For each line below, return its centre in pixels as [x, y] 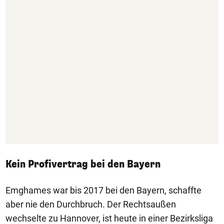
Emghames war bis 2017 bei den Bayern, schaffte [103, 190]
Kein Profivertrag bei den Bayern [83, 164]
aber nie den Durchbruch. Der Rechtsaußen [91, 204]
